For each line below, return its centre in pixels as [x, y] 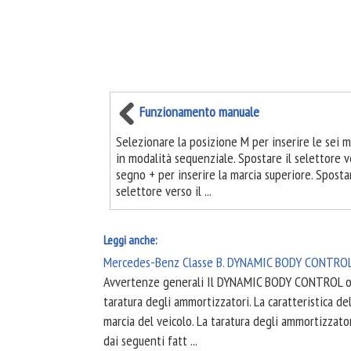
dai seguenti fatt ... [150, 340]
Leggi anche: [130, 240]
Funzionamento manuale [199, 112]
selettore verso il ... [164, 191]
